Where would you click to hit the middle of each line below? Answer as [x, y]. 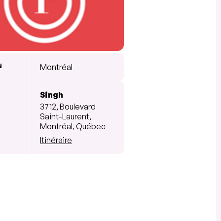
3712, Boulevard [68, 106]
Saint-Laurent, [66, 116]
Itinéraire [56, 140]
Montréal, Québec [73, 126]
